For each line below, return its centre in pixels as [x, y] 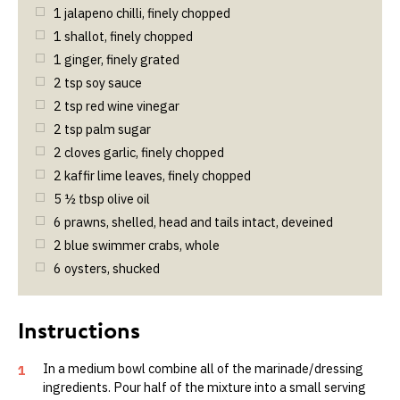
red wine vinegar [133, 105]
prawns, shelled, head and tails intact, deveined [199, 221]
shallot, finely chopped [129, 36]
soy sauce [114, 82]
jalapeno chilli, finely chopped [147, 12]
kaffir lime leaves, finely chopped [158, 175]
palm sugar [118, 129]
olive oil [129, 198]
